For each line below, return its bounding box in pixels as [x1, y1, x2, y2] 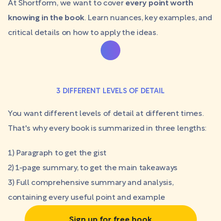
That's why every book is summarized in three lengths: [8, 125, 207, 132]
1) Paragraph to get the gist [8, 150, 107, 157]
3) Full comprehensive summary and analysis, [8, 180, 174, 186]
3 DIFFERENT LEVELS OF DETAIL [56, 88, 165, 95]
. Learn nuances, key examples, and [84, 15, 213, 22]
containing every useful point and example [8, 194, 165, 201]
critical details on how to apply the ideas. [8, 30, 158, 37]
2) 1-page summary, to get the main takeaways [8, 165, 178, 172]
